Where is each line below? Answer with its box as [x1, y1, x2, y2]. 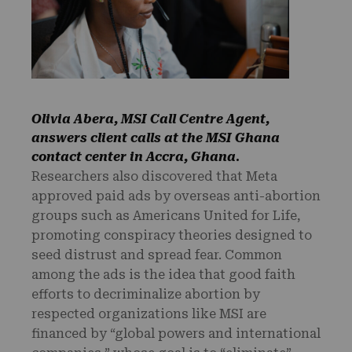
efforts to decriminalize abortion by [31, 286, 260, 302]
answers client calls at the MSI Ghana [31, 130, 280, 145]
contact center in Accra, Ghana [31, 148, 236, 164]
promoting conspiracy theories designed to [31, 227, 312, 243]
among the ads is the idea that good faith [31, 266, 295, 282]
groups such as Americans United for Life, [31, 207, 301, 223]
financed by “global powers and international [31, 325, 321, 341]
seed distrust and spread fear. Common [31, 247, 282, 262]
